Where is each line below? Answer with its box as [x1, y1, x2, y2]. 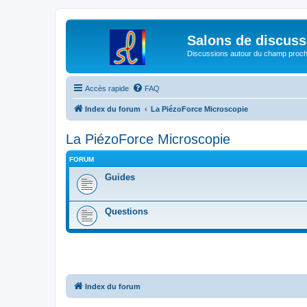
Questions [105, 206, 148, 217]
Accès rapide [85, 84, 129, 93]
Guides [105, 172, 135, 183]
